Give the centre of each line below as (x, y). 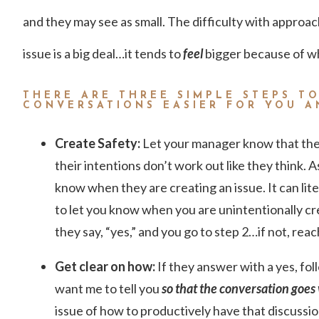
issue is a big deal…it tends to (103, 53)
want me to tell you (108, 288)
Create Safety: (98, 143)
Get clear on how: (105, 266)
